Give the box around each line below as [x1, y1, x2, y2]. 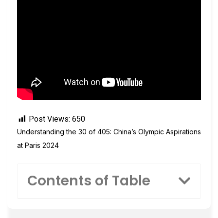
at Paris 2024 [17, 141, 59, 150]
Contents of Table [27, 171, 150, 190]
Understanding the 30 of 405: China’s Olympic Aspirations [17, 127, 201, 136]
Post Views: [29, 114, 70, 124]
